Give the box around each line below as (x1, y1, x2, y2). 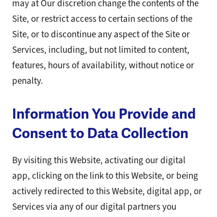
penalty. (12, 75, 43, 87)
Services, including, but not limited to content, (12, 44, 189, 56)
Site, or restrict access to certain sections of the (12, 13, 192, 25)
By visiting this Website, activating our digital (12, 154, 186, 167)
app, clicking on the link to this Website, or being (12, 170, 198, 182)
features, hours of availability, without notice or (12, 59, 194, 72)
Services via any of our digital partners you (12, 201, 176, 213)
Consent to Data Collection (12, 124, 188, 142)
